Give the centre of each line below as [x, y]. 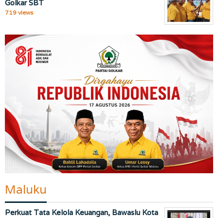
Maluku [26, 189]
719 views [19, 12]
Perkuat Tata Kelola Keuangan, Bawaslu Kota [82, 212]
